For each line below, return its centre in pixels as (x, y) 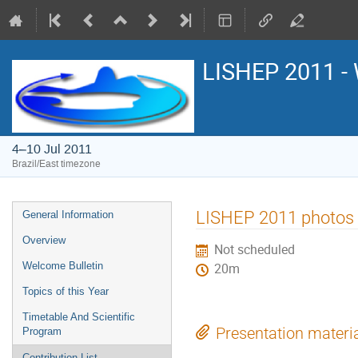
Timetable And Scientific (79, 317)
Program (42, 331)
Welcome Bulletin (63, 266)
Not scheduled (255, 250)
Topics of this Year (66, 291)
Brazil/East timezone (56, 164)
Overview (44, 240)
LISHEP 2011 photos (275, 217)
